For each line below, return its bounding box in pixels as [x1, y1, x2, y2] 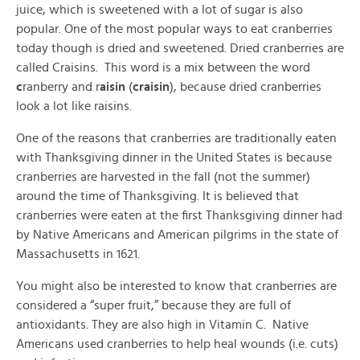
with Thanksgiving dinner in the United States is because [16, 151, 332, 164]
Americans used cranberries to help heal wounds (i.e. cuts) [16, 337, 338, 350]
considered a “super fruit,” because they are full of [16, 299, 291, 312]
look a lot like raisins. [16, 100, 132, 112]
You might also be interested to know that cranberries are [16, 280, 337, 292]
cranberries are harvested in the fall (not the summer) [16, 170, 310, 183]
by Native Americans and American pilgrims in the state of [16, 228, 338, 241]
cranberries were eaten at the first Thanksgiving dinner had [16, 209, 342, 222]
